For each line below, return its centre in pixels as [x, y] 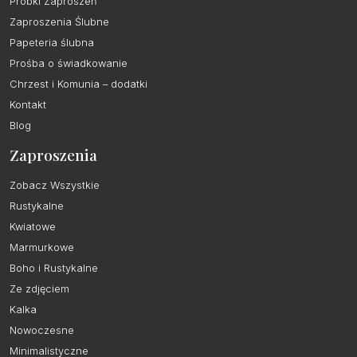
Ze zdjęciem [39, 289]
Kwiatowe [33, 227]
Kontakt [28, 105]
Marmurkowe [42, 248]
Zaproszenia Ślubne [59, 22]
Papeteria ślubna [52, 43]
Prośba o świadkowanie [69, 64]
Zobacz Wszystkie [55, 186]
